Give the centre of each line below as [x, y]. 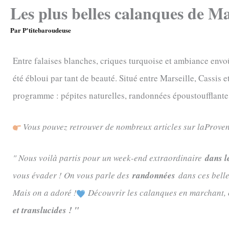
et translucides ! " [46, 210]
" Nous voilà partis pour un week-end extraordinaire [107, 157]
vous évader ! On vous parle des [73, 175]
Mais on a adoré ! [45, 192]
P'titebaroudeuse [47, 30]
